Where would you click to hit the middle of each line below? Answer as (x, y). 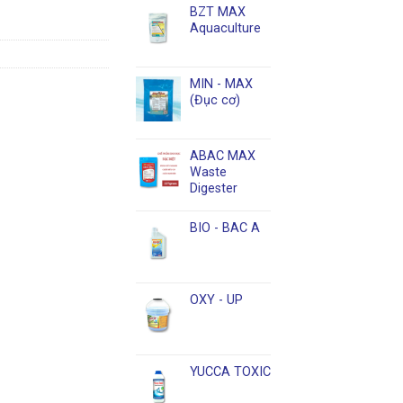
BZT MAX (218, 12)
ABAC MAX (223, 156)
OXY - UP (216, 300)
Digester (214, 188)
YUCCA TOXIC (230, 372)
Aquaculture (225, 28)
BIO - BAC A (225, 228)
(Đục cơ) (215, 100)
